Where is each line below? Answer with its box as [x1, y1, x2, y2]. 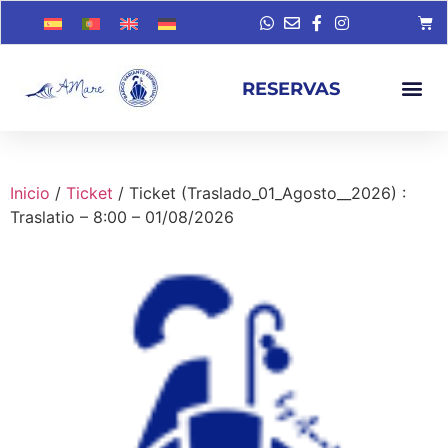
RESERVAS [241, 77, 340, 99]
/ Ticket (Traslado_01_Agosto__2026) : [113, 183, 406, 203]
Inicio [10, 183, 50, 203]
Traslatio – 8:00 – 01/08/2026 [10, 207, 234, 227]
